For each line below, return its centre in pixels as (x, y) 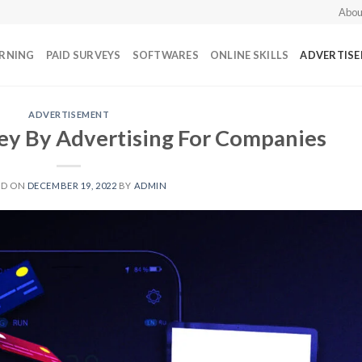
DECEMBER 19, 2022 (72, 185)
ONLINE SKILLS (249, 55)
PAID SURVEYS (83, 55)
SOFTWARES (165, 55)
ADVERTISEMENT (69, 114)
